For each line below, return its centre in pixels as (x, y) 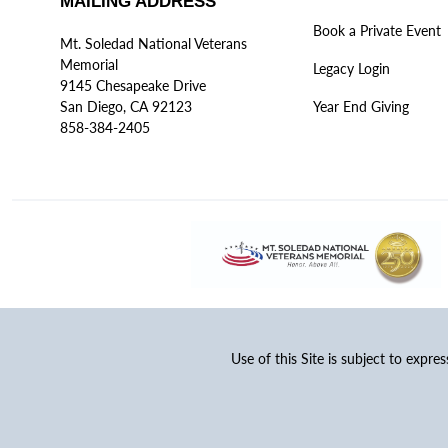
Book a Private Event (376, 30)
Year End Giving (360, 106)
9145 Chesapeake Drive (133, 85)
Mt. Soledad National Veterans (153, 43)
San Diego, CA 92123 (126, 106)
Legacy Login (351, 68)
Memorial (89, 64)
